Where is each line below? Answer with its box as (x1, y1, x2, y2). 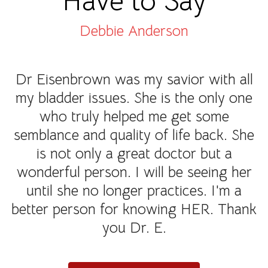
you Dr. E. (102, 218, 166, 237)
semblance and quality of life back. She (14, 126, 254, 145)
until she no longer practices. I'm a (26, 181, 242, 200)
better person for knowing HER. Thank (11, 200, 257, 219)
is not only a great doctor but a (36, 144, 232, 163)
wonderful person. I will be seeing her (16, 163, 252, 182)
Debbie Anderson (80, 22, 188, 41)
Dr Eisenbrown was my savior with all (15, 70, 253, 89)
